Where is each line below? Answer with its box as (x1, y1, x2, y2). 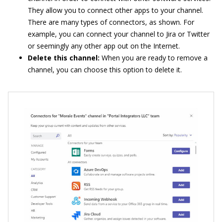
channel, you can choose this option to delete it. (28, 65, 182, 75)
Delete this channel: (28, 53, 102, 63)
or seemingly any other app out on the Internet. (28, 41, 180, 51)
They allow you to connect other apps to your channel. (28, 5, 203, 15)
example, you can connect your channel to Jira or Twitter (28, 29, 210, 39)
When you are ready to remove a (102, 53, 208, 63)
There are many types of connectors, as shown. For (28, 17, 194, 27)
